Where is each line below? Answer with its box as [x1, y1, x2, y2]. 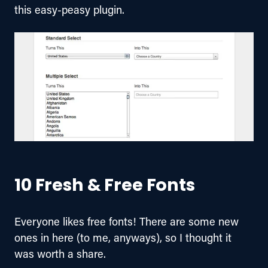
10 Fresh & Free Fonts [14, 172, 195, 202]
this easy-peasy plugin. [14, 2, 124, 17]
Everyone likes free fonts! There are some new [14, 214, 242, 229]
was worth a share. [14, 246, 106, 261]
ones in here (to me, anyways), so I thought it [14, 230, 234, 245]
